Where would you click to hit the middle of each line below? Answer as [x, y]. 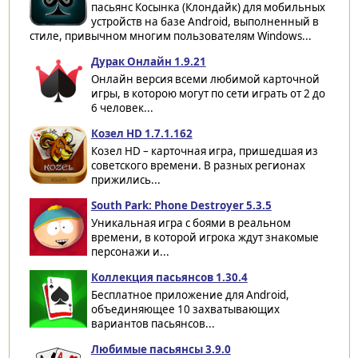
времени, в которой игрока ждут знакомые [205, 237]
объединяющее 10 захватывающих [185, 309]
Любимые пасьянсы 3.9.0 [161, 349]
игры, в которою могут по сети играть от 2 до [208, 93]
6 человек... [122, 107]
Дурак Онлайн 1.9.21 [148, 61]
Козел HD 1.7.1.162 [141, 133]
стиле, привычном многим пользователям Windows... [170, 36]
